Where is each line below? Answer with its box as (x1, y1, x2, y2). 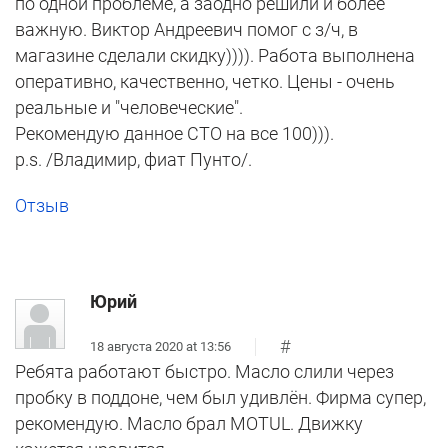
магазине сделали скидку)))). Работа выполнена (15, 45, 415, 67)
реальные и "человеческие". (15, 97, 243, 119)
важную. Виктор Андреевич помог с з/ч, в (15, 19, 358, 41)
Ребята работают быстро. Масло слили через (15, 361, 394, 383)
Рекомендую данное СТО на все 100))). (15, 123, 334, 145)
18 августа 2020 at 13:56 (90, 338, 231, 354)
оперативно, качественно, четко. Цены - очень (15, 71, 395, 93)
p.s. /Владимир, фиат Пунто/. (15, 149, 252, 171)
